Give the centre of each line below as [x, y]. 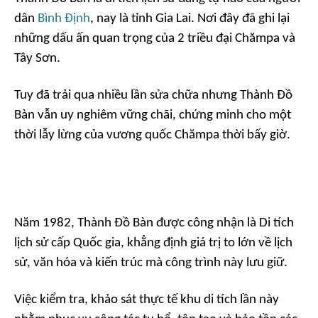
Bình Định [64, 19]
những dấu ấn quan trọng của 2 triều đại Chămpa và [155, 39]
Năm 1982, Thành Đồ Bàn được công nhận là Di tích [154, 224]
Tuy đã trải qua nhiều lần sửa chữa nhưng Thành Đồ [153, 96]
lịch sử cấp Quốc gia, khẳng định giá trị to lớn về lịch [153, 243]
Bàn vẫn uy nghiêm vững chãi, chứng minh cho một [153, 116]
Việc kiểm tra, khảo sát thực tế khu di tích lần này [147, 300]
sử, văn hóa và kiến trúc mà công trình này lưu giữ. [151, 263]
